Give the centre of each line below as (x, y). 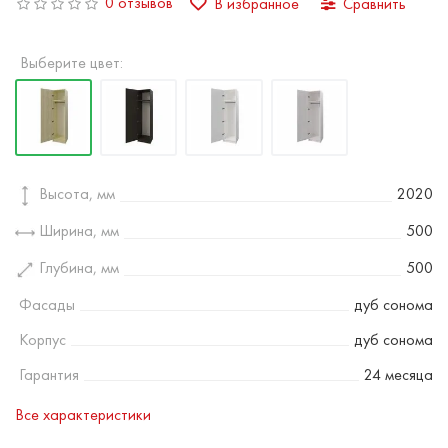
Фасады (45, 305)
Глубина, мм (77, 268)
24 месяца (398, 375)
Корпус (40, 340)
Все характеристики (83, 415)
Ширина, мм (77, 231)
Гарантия (47, 375)
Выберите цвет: (71, 62)
